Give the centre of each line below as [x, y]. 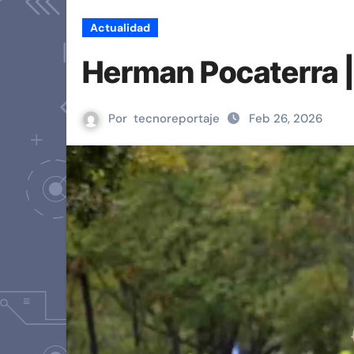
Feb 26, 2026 [286, 119]
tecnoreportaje [177, 119]
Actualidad [120, 28]
